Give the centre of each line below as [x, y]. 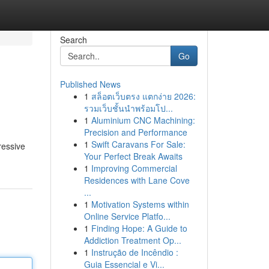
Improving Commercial [134, 168]
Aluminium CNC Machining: [143, 120]
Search [73, 40]
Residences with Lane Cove [137, 180]
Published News [90, 84]
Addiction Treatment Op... [132, 240]
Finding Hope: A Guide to [139, 228]
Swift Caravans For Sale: [138, 144]
